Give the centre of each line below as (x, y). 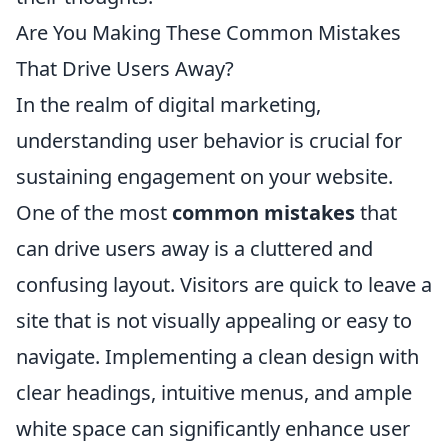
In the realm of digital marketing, (168, 104)
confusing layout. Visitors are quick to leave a (224, 284)
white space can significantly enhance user (213, 428)
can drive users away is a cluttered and (194, 248)
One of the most (94, 212)
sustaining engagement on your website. (204, 176)
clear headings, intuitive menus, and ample (214, 392)
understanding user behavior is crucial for (209, 140)
